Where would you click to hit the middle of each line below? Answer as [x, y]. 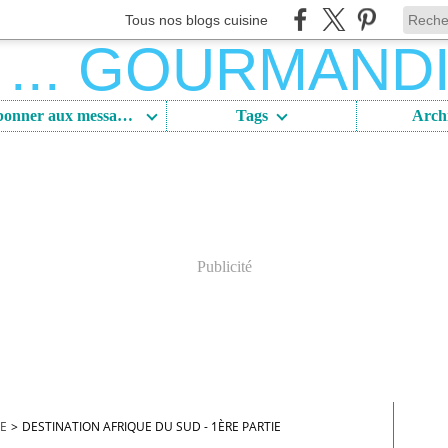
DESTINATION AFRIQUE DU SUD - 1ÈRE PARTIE [151, 426]
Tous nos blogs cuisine [196, 19]
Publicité [224, 266]
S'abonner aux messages [125, 115]
